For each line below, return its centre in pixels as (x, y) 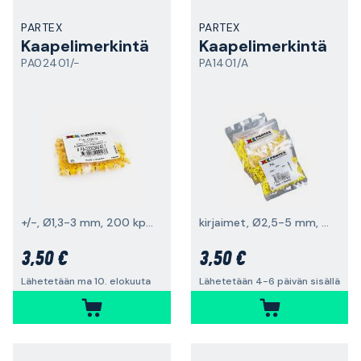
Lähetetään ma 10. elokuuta (86, 281)
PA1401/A (224, 63)
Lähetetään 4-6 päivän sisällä (269, 281)
